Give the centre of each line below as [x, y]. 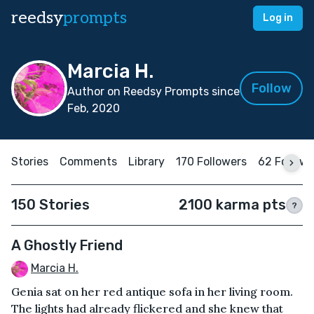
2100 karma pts [232, 205]
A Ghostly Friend [67, 245]
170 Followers [211, 162]
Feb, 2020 [94, 108]
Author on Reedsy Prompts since [153, 91]
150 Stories [50, 205]
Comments [88, 162]
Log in [278, 18]
